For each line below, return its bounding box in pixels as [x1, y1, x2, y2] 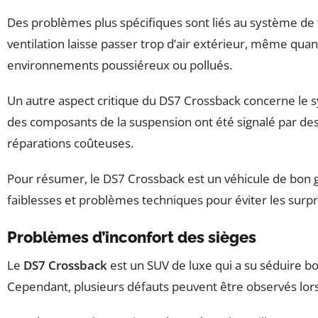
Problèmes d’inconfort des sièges [7, 227, 256, 246]
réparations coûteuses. [7, 134, 133, 151]
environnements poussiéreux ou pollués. [7, 56, 232, 73]
